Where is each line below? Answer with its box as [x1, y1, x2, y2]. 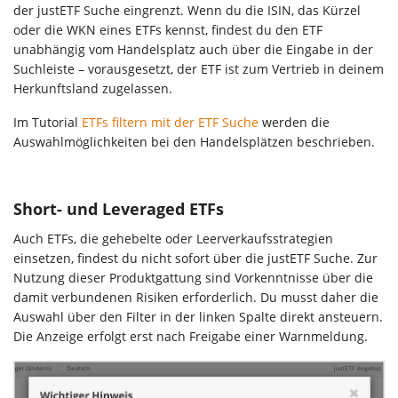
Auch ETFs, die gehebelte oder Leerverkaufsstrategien [13, 230, 333, 248]
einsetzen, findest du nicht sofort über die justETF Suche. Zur [13, 250, 378, 267]
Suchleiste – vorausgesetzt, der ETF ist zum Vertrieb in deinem [13, 60, 384, 78]
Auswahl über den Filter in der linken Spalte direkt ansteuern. [13, 308, 383, 326]
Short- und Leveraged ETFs [13, 198, 224, 220]
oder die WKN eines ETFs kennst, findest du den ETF [13, 21, 322, 39]
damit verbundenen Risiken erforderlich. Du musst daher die [13, 289, 378, 306]
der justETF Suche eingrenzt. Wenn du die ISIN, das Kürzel [13, 2, 361, 20]
